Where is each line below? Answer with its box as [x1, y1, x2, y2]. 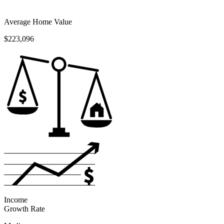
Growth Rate [4, 204, 45, 213]
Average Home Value [4, 17, 72, 26]
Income [4, 195, 27, 204]
